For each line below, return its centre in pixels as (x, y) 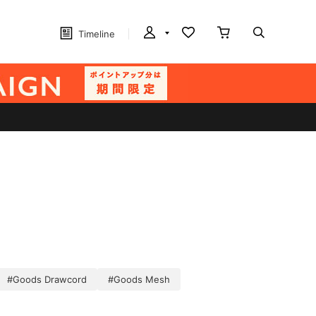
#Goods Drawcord (47, 279)
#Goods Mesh (139, 279)
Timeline (97, 34)
